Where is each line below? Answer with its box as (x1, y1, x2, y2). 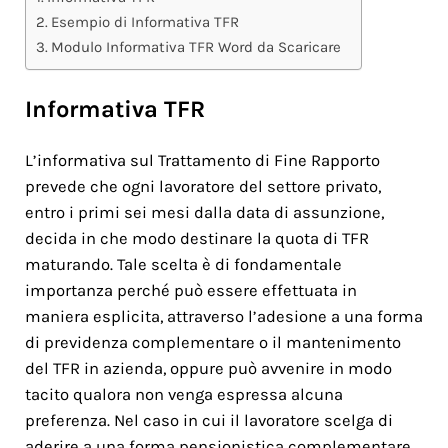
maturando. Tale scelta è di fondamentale (24, 254, 342, 274)
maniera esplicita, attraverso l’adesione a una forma (24, 306, 423, 326)
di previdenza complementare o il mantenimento (24, 332, 401, 352)
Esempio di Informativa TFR (50, 13, 239, 32)
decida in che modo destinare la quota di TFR (24, 228, 369, 248)
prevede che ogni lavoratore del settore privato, (24, 176, 381, 196)
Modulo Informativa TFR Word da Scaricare (50, 38, 341, 57)
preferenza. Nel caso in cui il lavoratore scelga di (24, 410, 393, 430)
